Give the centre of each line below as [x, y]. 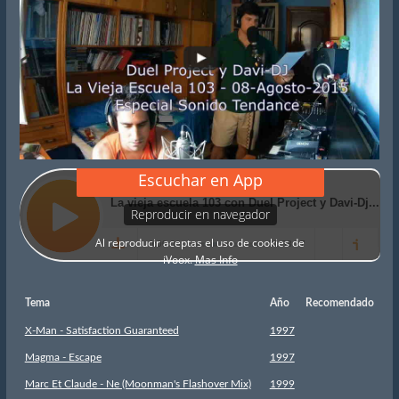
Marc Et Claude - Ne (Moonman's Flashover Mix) [138, 383]
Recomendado [339, 302]
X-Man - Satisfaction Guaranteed [102, 330]
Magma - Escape [63, 357]
